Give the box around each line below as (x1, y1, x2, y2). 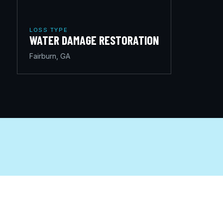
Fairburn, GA (29, 52, 70, 61)
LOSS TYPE (29, 26, 68, 34)
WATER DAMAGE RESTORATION (29, 33, 159, 48)
